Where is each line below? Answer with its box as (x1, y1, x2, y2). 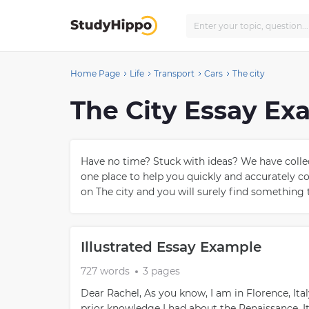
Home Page (70, 68, 120, 79)
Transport (154, 68, 195, 79)
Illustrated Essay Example (81, 239, 261, 255)
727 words (81, 265, 130, 277)
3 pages (143, 265, 180, 277)
